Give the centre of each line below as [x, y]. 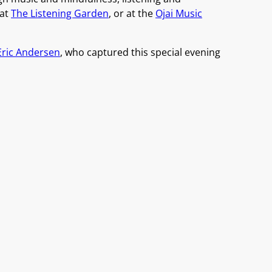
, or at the [132, 13]
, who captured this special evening [140, 52]
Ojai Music [179, 13]
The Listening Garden [60, 13]
